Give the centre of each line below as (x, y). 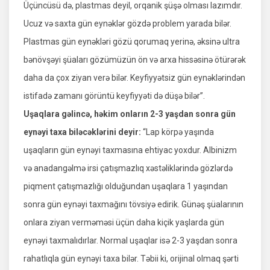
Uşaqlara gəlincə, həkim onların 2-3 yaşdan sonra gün (130, 114)
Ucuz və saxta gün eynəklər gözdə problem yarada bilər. (127, 24)
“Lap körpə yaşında (178, 132)
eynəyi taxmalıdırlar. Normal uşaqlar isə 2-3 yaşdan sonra (130, 241)
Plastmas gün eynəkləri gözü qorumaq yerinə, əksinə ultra (132, 42)
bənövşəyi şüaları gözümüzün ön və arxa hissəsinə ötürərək (135, 60)
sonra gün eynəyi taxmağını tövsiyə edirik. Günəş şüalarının (133, 205)
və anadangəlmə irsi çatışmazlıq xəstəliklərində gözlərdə (128, 168)
